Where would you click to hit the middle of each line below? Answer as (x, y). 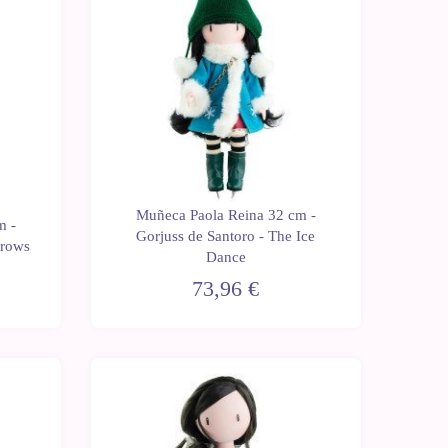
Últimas (324, 391)
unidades (324, 409)
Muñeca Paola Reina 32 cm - (225, 214)
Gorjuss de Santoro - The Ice (226, 235)
